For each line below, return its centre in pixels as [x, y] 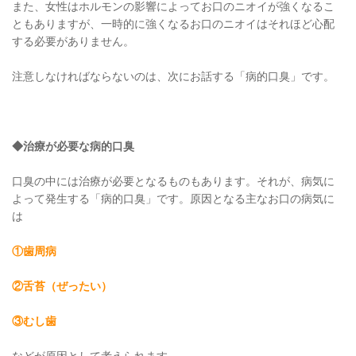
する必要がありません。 [73, 41]
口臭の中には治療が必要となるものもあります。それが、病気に [173, 181]
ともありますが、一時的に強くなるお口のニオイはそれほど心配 [173, 23]
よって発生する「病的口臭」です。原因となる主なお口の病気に [173, 198]
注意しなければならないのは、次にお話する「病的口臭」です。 [173, 76]
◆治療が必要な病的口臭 [73, 146]
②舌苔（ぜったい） [62, 286]
